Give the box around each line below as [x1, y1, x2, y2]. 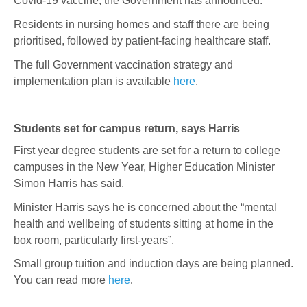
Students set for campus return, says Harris [14, 122, 240, 134]
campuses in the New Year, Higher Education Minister [14, 160, 275, 173]
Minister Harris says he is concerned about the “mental [14, 201, 277, 213]
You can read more [14, 274, 108, 286]
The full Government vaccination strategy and [14, 58, 233, 71]
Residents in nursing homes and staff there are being [14, 18, 269, 30]
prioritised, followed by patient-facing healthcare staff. [14, 34, 271, 47]
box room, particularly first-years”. [14, 234, 174, 246]
